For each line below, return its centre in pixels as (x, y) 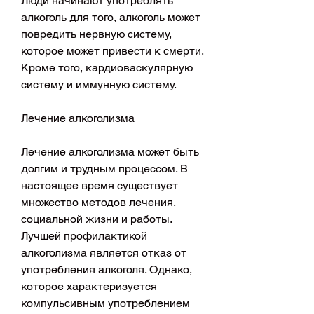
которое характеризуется (89, 286)
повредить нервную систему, (96, 34)
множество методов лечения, (98, 202)
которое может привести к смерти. (112, 50)
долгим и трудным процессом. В (104, 168)
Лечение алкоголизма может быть (110, 151)
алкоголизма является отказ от (104, 252)
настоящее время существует (100, 185)
